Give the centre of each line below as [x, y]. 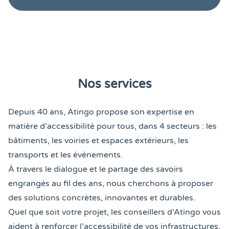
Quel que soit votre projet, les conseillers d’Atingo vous [114, 212]
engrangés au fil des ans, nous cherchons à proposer [111, 183]
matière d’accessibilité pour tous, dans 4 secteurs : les [112, 126]
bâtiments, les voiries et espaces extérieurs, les [98, 140]
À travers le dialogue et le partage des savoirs [96, 169]
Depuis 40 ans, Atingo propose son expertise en [101, 112]
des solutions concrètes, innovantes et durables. [102, 198]
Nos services [114, 84]
